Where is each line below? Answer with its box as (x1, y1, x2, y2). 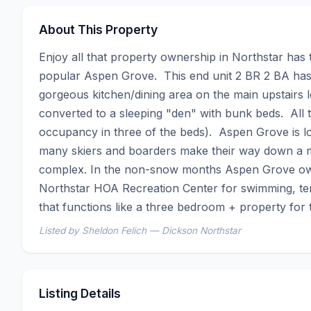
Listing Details (39, 286, 121, 301)
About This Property (39, 22, 158, 37)
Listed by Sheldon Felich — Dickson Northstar (39, 225, 241, 237)
